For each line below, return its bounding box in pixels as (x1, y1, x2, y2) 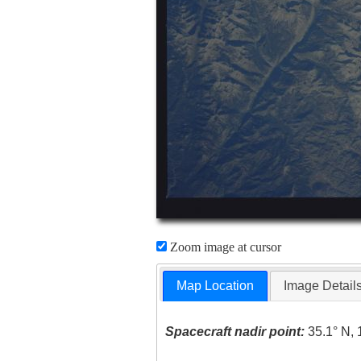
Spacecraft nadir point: (165, 325, 305, 339)
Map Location (176, 279, 255, 293)
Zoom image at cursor (166, 240, 281, 254)
